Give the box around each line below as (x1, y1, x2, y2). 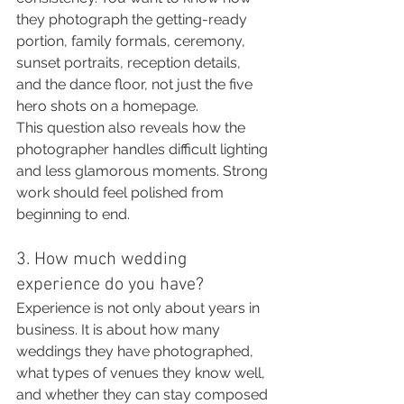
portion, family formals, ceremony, (16, 32, 249, 50)
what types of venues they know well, (16, 364, 269, 381)
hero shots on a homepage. (16, 97, 198, 115)
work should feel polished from (16, 184, 227, 201)
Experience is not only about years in (16, 299, 263, 317)
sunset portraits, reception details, (16, 54, 244, 71)
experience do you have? (16, 274, 204, 296)
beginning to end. (16, 206, 130, 223)
